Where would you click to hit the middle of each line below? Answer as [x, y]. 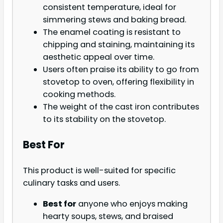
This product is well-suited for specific [99, 171]
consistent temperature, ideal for [110, 7]
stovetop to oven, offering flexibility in [118, 82]
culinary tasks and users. [71, 183]
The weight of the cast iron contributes [121, 107]
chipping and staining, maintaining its [119, 44]
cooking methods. [79, 94]
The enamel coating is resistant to [112, 32]
